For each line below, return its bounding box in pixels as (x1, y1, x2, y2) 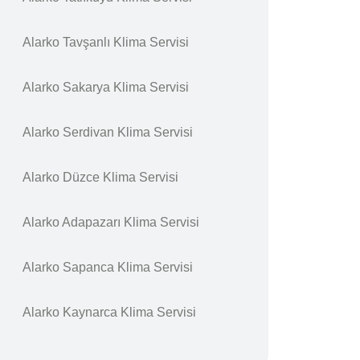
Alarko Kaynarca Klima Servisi (22, 305, 196, 319)
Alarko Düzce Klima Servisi (22, 170, 178, 184)
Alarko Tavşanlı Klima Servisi (22, 35, 189, 49)
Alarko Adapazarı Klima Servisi (22, 215, 199, 229)
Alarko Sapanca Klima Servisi (22, 260, 193, 274)
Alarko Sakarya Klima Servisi (22, 80, 189, 94)
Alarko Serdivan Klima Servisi (22, 125, 193, 139)
